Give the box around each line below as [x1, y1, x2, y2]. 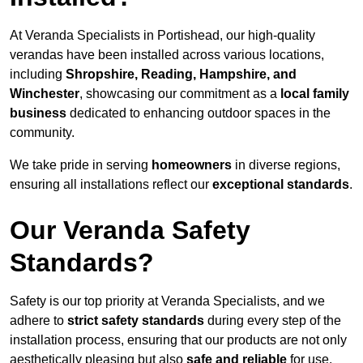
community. [10, 125, 75, 139]
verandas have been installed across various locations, [10, 47, 324, 62]
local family [280, 86, 349, 100]
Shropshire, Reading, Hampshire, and [66, 66, 297, 81]
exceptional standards [212, 177, 349, 191]
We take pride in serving [10, 157, 152, 172]
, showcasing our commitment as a [79, 86, 280, 100]
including [10, 66, 66, 81]
